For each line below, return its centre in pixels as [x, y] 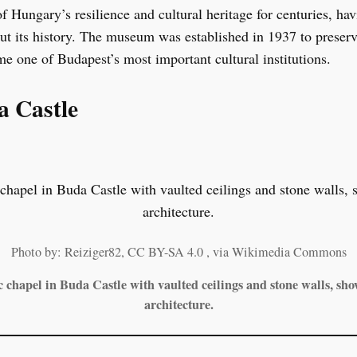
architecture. [178, 304]
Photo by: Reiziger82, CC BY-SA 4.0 [108, 251]
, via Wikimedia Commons [276, 251]
